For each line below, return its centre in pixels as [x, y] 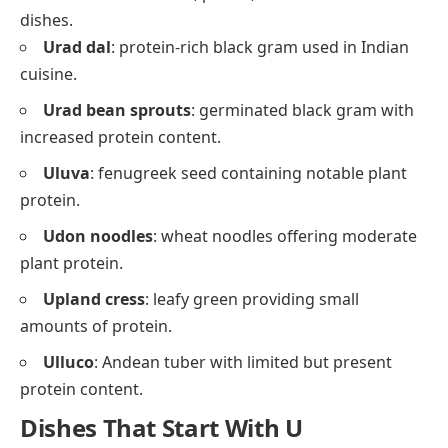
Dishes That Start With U [161, 427]
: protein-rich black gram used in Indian [260, 46]
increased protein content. [120, 136]
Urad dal [77, 46]
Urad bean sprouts [117, 109]
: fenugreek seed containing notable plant [248, 172]
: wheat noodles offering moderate [285, 235]
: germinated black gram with [302, 109]
